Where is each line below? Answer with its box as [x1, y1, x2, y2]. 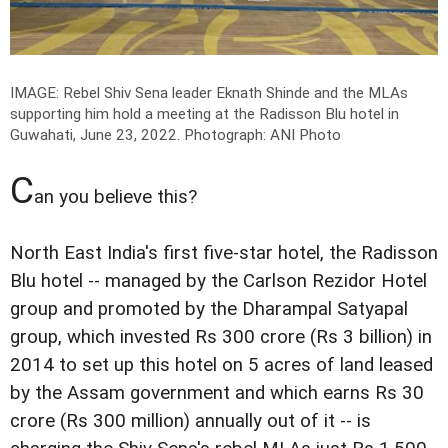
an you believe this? [34, 185, 197, 208]
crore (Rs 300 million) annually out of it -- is [10, 409, 371, 432]
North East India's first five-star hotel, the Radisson [10, 241, 438, 264]
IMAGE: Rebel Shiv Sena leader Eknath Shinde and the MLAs [10, 83, 408, 102]
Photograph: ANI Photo [184, 125, 341, 144]
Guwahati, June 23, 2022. [10, 125, 184, 144]
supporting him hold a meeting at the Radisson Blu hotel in [10, 104, 399, 123]
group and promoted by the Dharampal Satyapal [10, 297, 408, 320]
